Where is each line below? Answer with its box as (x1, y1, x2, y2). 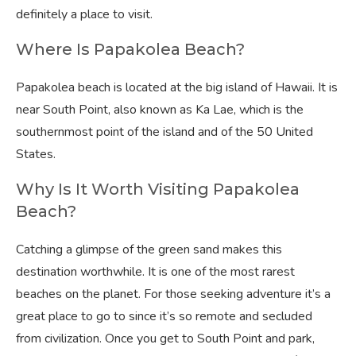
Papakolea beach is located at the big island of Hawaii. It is (16, 79, 338, 96)
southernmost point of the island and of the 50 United (16, 123, 313, 141)
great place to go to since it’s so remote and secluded (16, 308, 312, 325)
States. (16, 145, 56, 163)
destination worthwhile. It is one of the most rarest (16, 263, 295, 281)
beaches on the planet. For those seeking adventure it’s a (16, 285, 331, 303)
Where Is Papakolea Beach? (16, 40, 245, 59)
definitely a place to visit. (16, 6, 153, 23)
